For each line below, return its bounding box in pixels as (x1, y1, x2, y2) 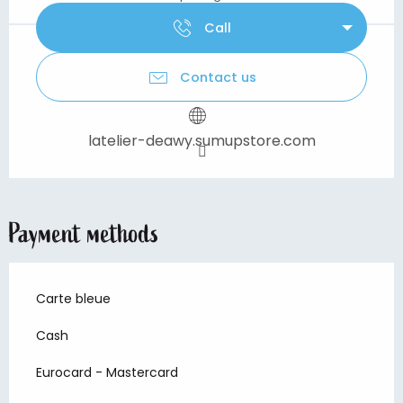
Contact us (179, 67, 256, 86)
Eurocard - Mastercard (36, 363, 178, 381)
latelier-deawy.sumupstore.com (87, 130, 316, 151)
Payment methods (9, 215, 159, 251)
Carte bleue (36, 289, 111, 308)
